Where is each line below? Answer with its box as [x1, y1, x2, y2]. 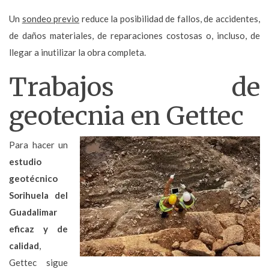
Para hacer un [9, 139, 68, 150]
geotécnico [9, 172, 58, 184]
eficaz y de [9, 223, 68, 234]
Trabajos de [9, 71, 260, 103]
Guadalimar [9, 206, 57, 217]
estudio [9, 156, 41, 167]
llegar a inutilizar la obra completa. [9, 46, 146, 58]
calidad [9, 240, 39, 251]
